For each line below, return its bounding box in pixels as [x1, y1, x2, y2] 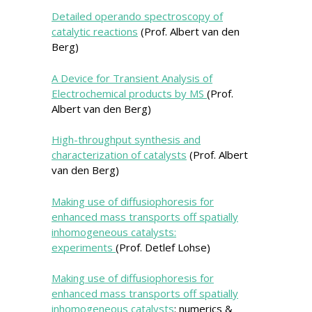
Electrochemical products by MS [52, 86, 207, 100]
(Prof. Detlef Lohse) [116, 240, 210, 254]
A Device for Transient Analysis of [52, 70, 212, 85]
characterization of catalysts [52, 148, 187, 162]
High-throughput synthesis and [52, 132, 201, 147]
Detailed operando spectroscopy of [52, 9, 223, 24]
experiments [52, 240, 116, 254]
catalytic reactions [52, 24, 138, 39]
